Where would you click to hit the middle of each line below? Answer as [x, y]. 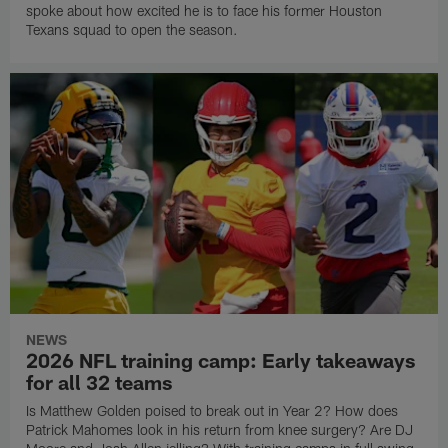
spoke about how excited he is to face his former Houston [204, 11]
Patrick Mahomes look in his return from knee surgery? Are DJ [220, 429]
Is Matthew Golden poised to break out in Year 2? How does [212, 410]
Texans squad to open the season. [132, 30]
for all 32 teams [99, 381]
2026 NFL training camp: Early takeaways [221, 359]
